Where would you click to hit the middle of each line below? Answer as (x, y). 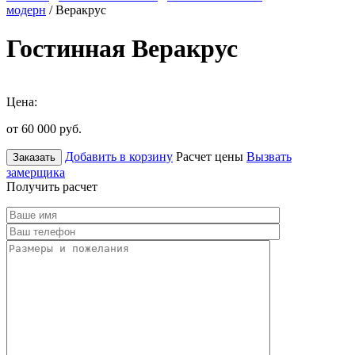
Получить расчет (52, 186)
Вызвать (269, 156)
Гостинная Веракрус (122, 49)
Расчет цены (210, 156)
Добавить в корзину (119, 156)
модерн (26, 10)
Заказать (34, 157)
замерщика (36, 172)
